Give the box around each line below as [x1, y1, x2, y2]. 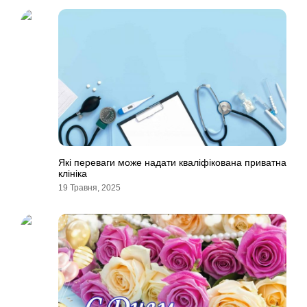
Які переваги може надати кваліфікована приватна [58, 157, 286, 168]
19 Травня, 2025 [58, 183, 121, 193]
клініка [58, 168, 87, 179]
